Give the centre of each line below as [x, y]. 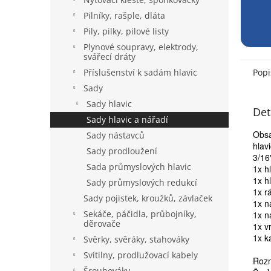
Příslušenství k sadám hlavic [140, 72]
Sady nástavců [116, 135]
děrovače [102, 224]
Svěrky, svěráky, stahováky [136, 239]
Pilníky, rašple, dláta [124, 15]
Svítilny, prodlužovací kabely [141, 255]
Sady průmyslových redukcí [142, 182]
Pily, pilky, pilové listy [126, 31]
